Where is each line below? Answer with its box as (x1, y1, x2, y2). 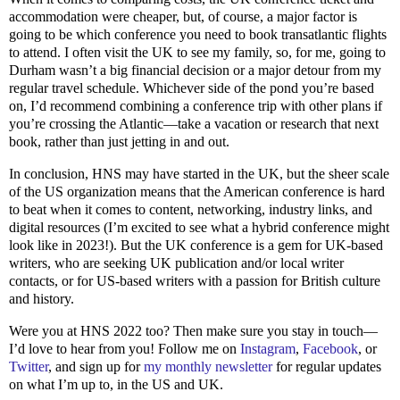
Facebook (303, 340, 358, 356)
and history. (9, 290, 78, 306)
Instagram (240, 340, 296, 356)
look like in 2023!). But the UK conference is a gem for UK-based (9, 237, 383, 253)
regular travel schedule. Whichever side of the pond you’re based (9, 79, 374, 96)
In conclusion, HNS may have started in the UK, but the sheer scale (9, 165, 389, 181)
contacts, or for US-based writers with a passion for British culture (9, 272, 380, 288)
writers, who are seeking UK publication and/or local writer (9, 254, 344, 271)
